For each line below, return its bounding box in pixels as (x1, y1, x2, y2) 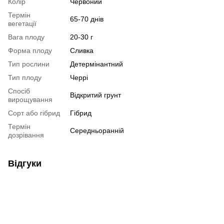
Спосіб (8, 87, 30, 95)
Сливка (70, 46, 93, 55)
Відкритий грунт (70, 91, 121, 99)
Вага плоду (8, 33, 44, 41)
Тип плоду (8, 73, 41, 82)
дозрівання (8, 131, 44, 139)
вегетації (8, 19, 36, 28)
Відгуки (8, 158, 41, 169)
